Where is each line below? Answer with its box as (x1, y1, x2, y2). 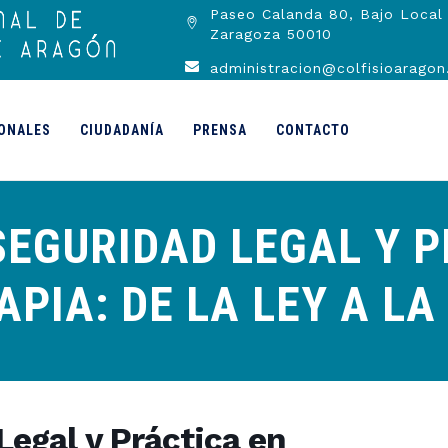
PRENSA (193, 122, 247, 138)
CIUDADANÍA (80, 122, 164, 138)
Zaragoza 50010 (209, 26, 332, 42)
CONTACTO (276, 122, 350, 138)
